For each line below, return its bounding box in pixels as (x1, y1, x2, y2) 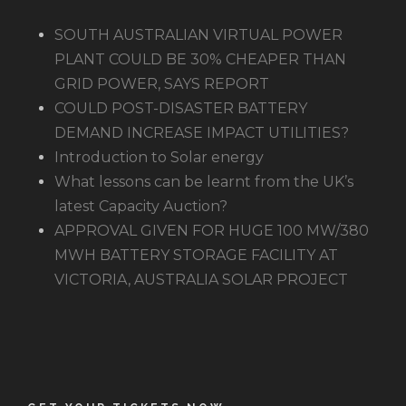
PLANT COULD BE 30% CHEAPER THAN (54, 51, 346, 69)
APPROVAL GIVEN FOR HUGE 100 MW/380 (54, 222, 369, 240)
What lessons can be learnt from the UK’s (54, 173, 353, 191)
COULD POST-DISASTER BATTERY (54, 100, 307, 118)
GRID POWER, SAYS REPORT (54, 75, 269, 93)
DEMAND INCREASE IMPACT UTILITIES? (54, 124, 349, 142)
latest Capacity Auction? (54, 198, 227, 216)
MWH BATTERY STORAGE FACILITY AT (54, 246, 338, 265)
